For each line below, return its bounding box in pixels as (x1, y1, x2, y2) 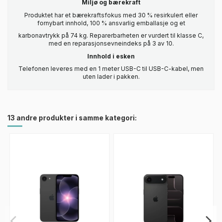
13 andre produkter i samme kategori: (7, 114, 137, 122)
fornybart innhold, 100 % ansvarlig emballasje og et (37, 19, 185, 27)
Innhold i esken (87, 52, 135, 60)
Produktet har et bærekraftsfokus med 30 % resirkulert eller (24, 11, 198, 19)
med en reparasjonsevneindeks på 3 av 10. (48, 40, 174, 48)
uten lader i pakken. (82, 73, 140, 81)
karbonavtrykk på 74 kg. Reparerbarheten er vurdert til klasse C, (18, 32, 204, 40)
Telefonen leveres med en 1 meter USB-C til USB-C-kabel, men (18, 65, 204, 73)
